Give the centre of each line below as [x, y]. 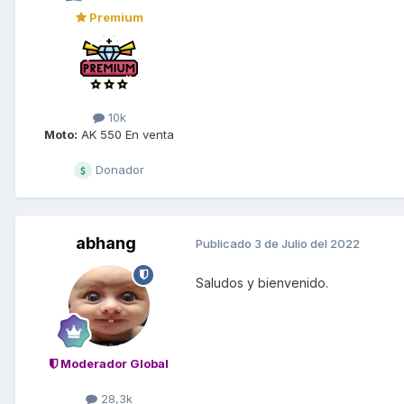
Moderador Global [113, 363]
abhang [106, 243]
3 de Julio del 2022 [307, 244]
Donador [118, 169]
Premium [115, 17]
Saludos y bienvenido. [262, 282]
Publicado [225, 244]
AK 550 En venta [126, 134]
